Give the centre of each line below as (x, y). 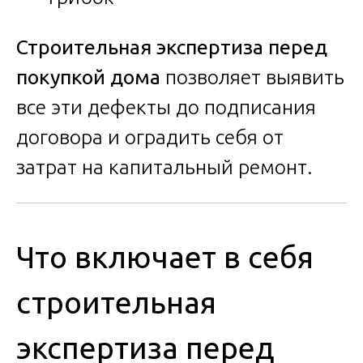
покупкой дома (88, 77)
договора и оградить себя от (150, 137)
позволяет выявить (252, 77)
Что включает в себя (165, 256)
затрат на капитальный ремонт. (164, 167)
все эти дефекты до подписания (166, 107)
